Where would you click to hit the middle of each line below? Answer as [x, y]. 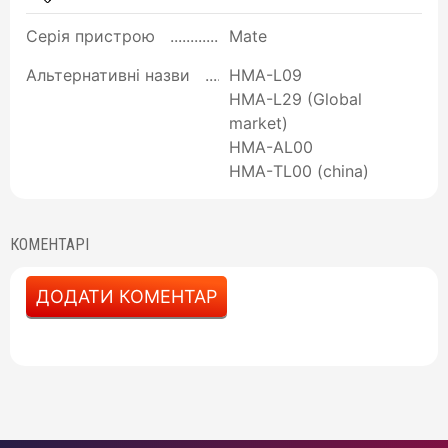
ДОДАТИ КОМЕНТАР [126, 296]
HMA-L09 [265, 74]
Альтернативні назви [108, 74]
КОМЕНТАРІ [49, 244]
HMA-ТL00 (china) [299, 170]
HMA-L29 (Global [295, 98]
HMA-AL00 [271, 146]
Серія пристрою [90, 35]
